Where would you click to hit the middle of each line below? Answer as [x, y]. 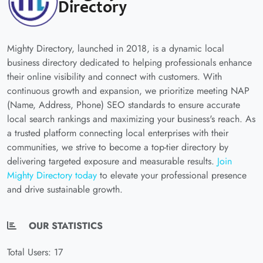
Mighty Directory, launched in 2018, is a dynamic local [116, 48]
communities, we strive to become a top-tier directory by [118, 147]
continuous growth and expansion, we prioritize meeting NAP [128, 91]
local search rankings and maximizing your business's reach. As [131, 119]
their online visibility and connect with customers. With [114, 77]
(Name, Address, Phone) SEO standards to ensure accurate [124, 105]
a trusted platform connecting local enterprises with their [118, 133]
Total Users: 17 [35, 252]
